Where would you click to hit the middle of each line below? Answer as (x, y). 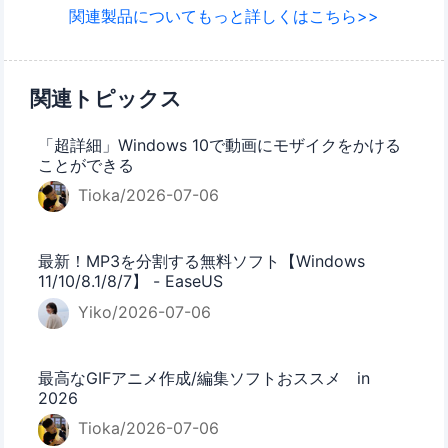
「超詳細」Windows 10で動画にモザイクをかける (220, 144)
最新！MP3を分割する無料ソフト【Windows (202, 261)
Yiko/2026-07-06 (141, 311)
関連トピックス (106, 98)
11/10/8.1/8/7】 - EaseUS (131, 281)
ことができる (86, 164)
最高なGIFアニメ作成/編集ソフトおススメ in (204, 377)
